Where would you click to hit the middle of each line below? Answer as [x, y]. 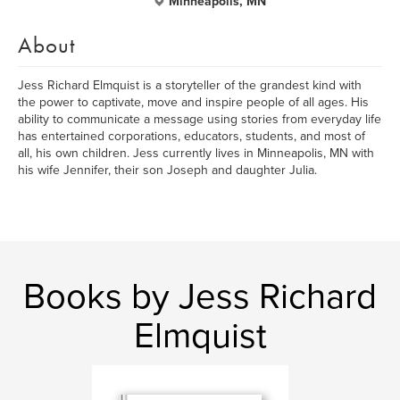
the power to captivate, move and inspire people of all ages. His [193, 102]
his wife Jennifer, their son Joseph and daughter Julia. [167, 170]
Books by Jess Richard [200, 296]
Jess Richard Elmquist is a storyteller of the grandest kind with [190, 85]
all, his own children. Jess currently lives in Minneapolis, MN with [196, 153]
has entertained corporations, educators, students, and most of [192, 136]
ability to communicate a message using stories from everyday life [200, 119]
